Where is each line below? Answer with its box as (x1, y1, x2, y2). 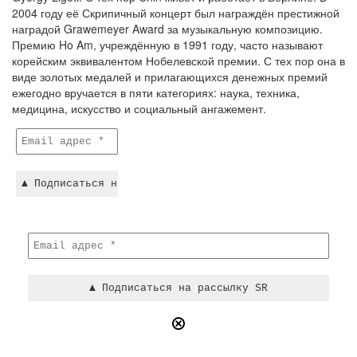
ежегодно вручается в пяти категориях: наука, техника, (12, 84, 300, 100)
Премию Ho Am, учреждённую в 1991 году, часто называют (12, 37, 323, 53)
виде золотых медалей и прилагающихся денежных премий (12, 69, 328, 84)
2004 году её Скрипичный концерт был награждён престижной (12, 5, 339, 21)
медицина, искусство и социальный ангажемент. (12, 100, 266, 116)
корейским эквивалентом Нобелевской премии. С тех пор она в (12, 53, 345, 69)
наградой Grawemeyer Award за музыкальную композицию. (12, 21, 323, 37)
